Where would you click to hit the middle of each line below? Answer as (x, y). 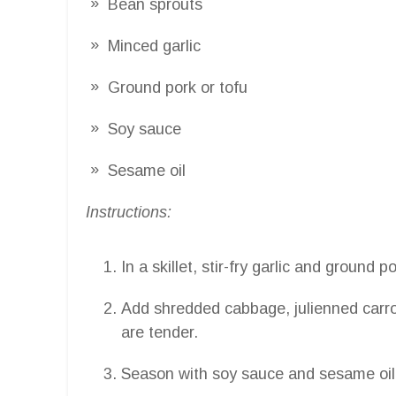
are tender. (160, 332)
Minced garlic (154, 46)
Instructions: (129, 212)
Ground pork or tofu (178, 87)
